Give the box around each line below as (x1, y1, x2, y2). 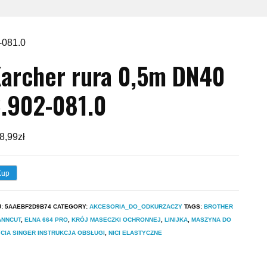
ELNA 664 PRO (24, 216, 68, 223)
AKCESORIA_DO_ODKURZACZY (89, 203, 182, 210)
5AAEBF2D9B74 (5, 203, 51, 210)
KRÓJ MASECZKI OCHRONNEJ (72, 216, 161, 223)
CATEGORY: (53, 203, 89, 210)
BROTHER (204, 203, 233, 210)
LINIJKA (164, 216, 188, 223)
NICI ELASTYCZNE (108, 229, 162, 236)
